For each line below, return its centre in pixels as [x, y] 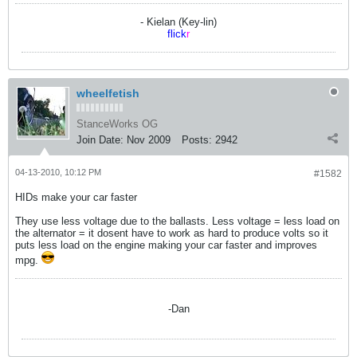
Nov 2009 [149, 140]
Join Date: [100, 140]
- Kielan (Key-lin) [178, 22]
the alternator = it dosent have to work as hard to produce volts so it [172, 233]
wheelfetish [108, 93]
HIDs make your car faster [78, 197]
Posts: [197, 140]
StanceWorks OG [117, 124]
